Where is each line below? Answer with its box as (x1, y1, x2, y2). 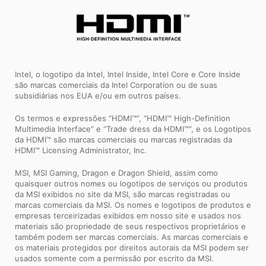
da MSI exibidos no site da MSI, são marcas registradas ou (15, 189, 230, 199)
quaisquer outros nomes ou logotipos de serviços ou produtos (15, 179, 248, 189)
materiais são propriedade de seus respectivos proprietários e (15, 221, 246, 232)
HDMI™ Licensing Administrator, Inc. (15, 145, 147, 156)
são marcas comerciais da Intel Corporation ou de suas (15, 80, 217, 90)
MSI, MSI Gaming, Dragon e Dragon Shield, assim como (15, 168, 218, 178)
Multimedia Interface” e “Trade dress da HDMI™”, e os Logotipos (15, 124, 251, 134)
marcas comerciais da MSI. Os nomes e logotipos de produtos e (15, 200, 251, 210)
